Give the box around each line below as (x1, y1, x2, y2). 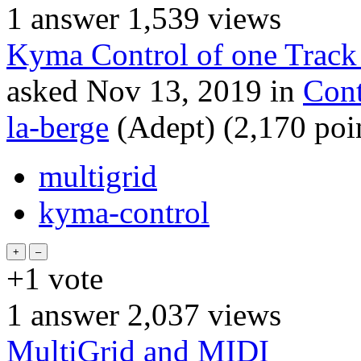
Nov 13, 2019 (86, 73, 262, 108)
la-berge (6, 109, 109, 144)
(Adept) (117, 109, 215, 144)
